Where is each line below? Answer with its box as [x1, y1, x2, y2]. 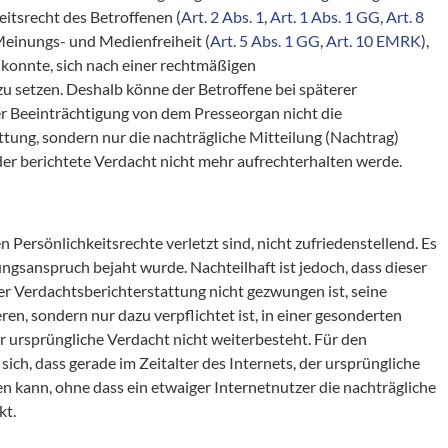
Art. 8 [386, 6, 425, 26]
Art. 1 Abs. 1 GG [270, 6, 381, 26]
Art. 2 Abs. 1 [181, 6, 265, 26]
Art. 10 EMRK [326, 30, 422, 50]
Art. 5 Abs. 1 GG [210, 30, 321, 50]
